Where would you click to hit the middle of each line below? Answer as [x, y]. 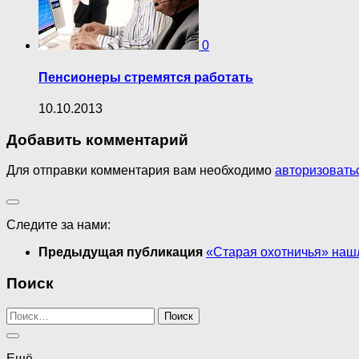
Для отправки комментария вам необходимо [141, 171]
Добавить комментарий [97, 139]
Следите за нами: [58, 225]
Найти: [26, 313]
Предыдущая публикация [122, 252]
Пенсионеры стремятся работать [146, 77]
